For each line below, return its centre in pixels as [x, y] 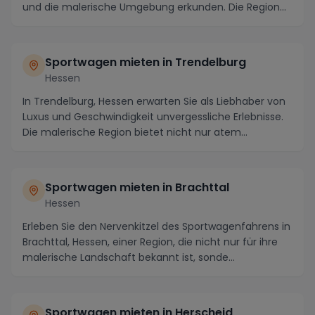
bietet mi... [48, 22]
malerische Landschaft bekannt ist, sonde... [129, 257]
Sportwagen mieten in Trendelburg [146, 62]
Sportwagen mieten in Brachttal [137, 187]
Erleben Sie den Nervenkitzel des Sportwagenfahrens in [156, 226]
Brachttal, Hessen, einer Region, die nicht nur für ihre [150, 242]
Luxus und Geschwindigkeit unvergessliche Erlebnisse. [153, 117]
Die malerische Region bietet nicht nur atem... [135, 132]
